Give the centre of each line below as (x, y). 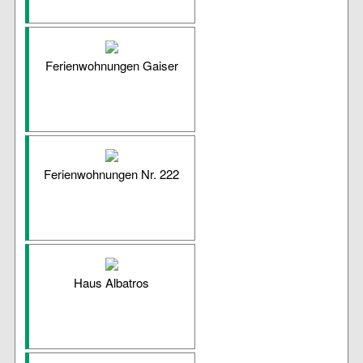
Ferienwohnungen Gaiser (111, 66)
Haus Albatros (112, 283)
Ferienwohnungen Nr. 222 (112, 174)
